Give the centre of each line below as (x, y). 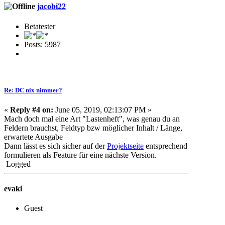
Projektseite (125, 146)
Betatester (40, 26)
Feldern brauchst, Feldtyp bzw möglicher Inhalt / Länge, (93, 128)
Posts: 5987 (42, 44)
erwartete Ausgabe (33, 137)
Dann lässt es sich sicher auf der (55, 146)
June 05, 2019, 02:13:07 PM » (102, 109)
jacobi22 (51, 7)
